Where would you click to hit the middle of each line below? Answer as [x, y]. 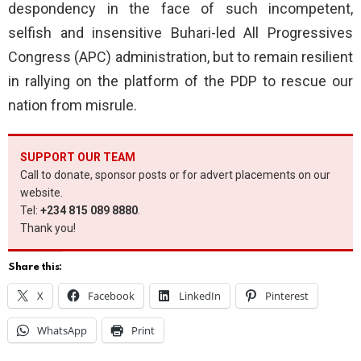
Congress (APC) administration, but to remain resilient [180, 57]
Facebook [111, 296]
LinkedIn [200, 296]
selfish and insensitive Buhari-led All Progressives [180, 33]
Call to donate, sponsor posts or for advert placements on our [175, 175]
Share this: [35, 268]
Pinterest [287, 296]
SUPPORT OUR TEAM [78, 158]
